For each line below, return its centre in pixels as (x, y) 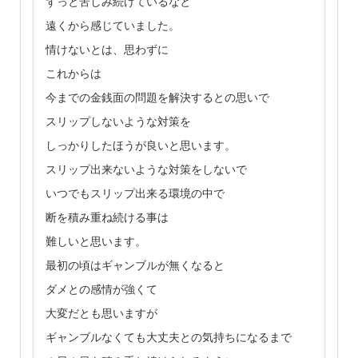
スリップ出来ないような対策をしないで (146, 169)
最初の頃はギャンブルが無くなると (135, 265)
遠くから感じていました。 (113, 25)
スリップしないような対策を (118, 121)
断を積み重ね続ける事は (107, 217)
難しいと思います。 (96, 241)
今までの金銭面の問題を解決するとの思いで (157, 97)
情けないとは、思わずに (107, 49)
